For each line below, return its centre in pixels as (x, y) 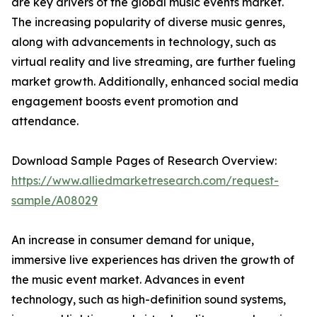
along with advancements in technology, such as (144, 42)
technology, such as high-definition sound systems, (149, 300)
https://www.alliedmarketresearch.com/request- (145, 181)
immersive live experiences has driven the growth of (153, 260)
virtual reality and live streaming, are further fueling (154, 62)
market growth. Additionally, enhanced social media (155, 82)
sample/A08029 (54, 201)
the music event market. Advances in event (128, 280)
